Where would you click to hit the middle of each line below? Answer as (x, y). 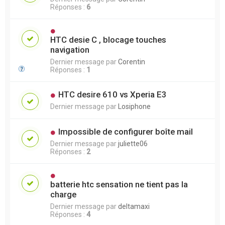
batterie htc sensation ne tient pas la (119, 184)
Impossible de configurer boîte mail (125, 131)
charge (63, 194)
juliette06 (133, 143)
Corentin (132, 62)
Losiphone (134, 106)
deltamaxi (134, 206)
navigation (70, 49)
